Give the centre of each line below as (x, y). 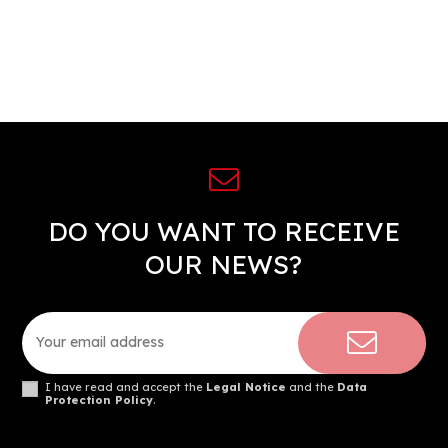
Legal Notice (246, 386)
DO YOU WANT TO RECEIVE (223, 231)
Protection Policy (99, 399)
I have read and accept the (126, 386)
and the (312, 386)
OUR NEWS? (224, 264)
